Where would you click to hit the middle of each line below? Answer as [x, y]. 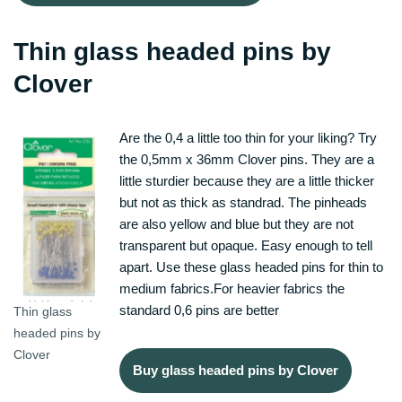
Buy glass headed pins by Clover [236, 370]
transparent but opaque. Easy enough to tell [246, 245]
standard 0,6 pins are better [199, 310]
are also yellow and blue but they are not [236, 223]
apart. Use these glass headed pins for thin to [251, 267]
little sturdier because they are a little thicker [247, 180]
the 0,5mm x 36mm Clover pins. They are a [247, 159]
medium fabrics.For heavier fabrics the [232, 288]
